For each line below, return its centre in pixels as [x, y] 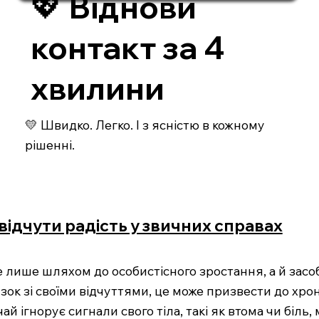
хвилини [97, 88]
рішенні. [50, 144]
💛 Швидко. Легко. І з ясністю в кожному [145, 124]
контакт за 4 [127, 48]
